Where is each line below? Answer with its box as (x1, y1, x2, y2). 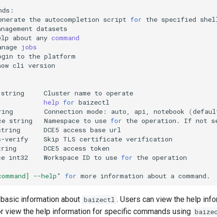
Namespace (44, 116, 80, 125)
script (103, 15, 127, 24)
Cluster (44, 88, 71, 97)
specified (161, 15, 197, 24)
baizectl (84, 195, 115, 204)
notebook (154, 107, 185, 116)
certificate (79, 134, 123, 143)
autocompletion (45, 15, 100, 24)
